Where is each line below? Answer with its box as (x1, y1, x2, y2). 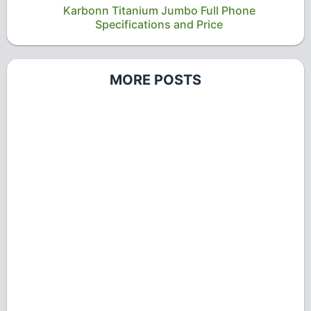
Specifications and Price (95, 17, 223, 32)
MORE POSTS (110, 72, 201, 89)
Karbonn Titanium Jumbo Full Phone (62, 3, 255, 18)
